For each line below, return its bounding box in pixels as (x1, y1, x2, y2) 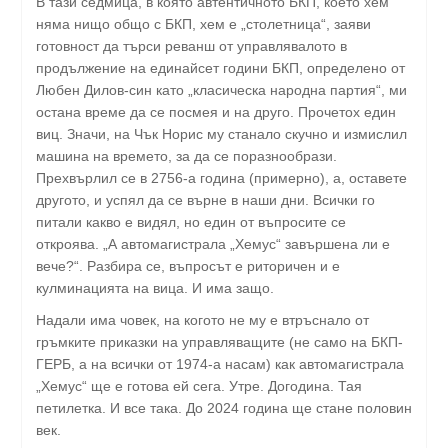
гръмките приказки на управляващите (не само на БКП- (36, 333, 403, 350)
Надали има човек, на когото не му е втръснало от (36, 311, 369, 328)
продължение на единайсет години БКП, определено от (36, 59, 405, 76)
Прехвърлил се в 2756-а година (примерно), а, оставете (36, 169, 407, 186)
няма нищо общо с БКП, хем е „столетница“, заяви (36, 15, 371, 32)
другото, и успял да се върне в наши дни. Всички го (36, 191, 375, 208)
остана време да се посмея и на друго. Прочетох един (36, 103, 396, 120)
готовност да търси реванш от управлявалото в (36, 37, 347, 54)
